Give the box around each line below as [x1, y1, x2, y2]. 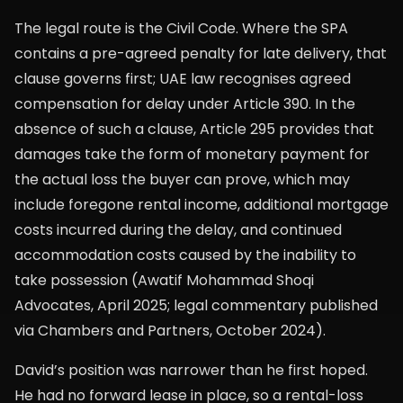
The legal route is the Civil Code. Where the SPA [14, 18, 348, 39]
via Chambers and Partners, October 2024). [14, 320, 326, 341]
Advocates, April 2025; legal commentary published [14, 295, 378, 316]
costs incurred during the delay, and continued [14, 219, 342, 240]
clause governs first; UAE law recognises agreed [14, 68, 351, 89]
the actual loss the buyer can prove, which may [14, 169, 350, 190]
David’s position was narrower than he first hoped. [14, 360, 368, 381]
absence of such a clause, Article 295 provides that [14, 119, 374, 139]
